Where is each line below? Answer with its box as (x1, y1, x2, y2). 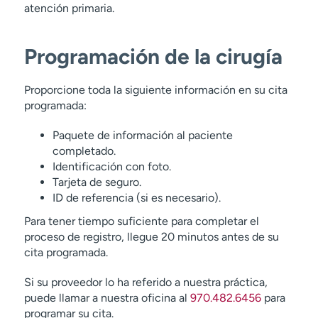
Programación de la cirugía (23, 43, 283, 70)
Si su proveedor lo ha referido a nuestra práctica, (23, 275, 268, 289)
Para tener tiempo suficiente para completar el (23, 214, 259, 228)
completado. (52, 144, 116, 158)
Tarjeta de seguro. (52, 175, 141, 189)
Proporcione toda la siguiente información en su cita (23, 83, 287, 97)
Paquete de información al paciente (52, 128, 233, 142)
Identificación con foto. (52, 160, 171, 173)
